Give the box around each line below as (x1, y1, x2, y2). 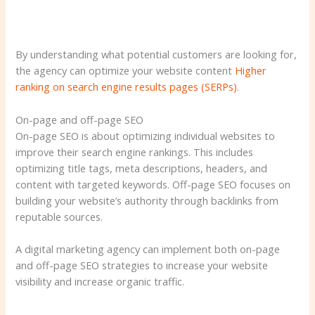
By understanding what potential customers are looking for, (15, 47, 297, 62)
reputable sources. (15, 209, 103, 224)
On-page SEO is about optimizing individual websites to (15, 128, 276, 143)
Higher (235, 63, 267, 78)
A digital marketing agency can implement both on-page (15, 242, 281, 257)
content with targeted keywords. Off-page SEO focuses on (15, 176, 291, 191)
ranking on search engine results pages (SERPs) (15, 79, 238, 94)
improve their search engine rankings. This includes (15, 144, 254, 159)
